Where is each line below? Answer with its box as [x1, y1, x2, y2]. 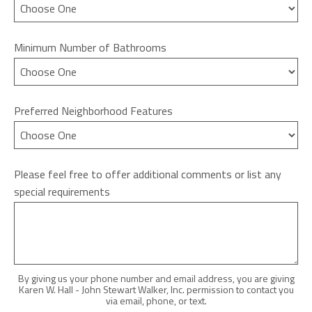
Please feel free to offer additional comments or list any [14, 165, 281, 182]
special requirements [14, 182, 110, 200]
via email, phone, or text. [105, 292, 207, 308]
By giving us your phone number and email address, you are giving [17, 270, 295, 286]
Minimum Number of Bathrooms [14, 38, 166, 56]
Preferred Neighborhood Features [14, 102, 173, 119]
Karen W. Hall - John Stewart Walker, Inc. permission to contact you [18, 281, 294, 297]
